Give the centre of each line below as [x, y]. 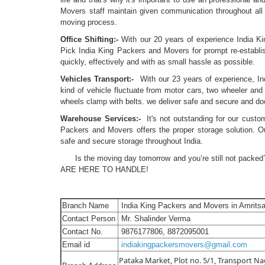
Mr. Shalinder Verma [155, 219]
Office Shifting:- [90, 40]
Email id [76, 245]
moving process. [89, 22]
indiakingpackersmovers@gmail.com [185, 245]
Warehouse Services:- [101, 119]
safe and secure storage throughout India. [134, 141]
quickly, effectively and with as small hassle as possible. [158, 62]
